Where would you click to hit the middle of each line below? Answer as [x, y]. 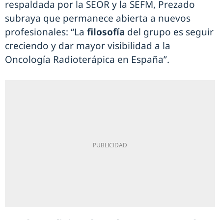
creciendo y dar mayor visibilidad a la [88, 46]
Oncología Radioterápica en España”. [87, 60]
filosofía [107, 32]
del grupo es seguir [170, 32]
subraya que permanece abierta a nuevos [98, 18]
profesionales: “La [46, 32]
